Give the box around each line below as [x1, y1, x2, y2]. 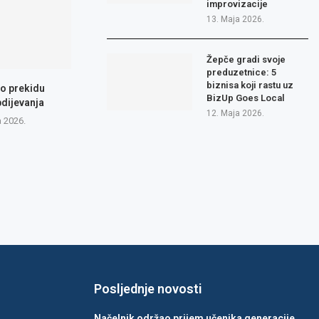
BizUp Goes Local [206, 93, 286, 104]
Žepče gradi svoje [206, 54, 286, 66]
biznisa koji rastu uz [206, 80, 294, 91]
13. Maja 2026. [206, 14, 265, 25]
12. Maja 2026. [206, 108, 265, 119]
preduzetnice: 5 [206, 67, 277, 78]
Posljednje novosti [94, 281, 202, 296]
